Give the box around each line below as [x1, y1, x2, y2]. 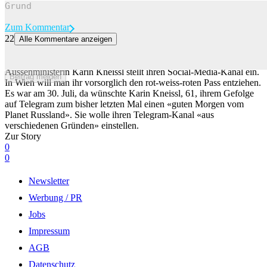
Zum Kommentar [5, 21, 70, 32]
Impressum [29, 225, 70, 236]
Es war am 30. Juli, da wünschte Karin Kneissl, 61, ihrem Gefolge [5, 88, 254, 98]
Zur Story [5, 131, 41, 141]
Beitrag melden [10, 72, 61, 81]
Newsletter [29, 175, 69, 186]
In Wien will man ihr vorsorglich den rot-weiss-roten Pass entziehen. [5, 77, 261, 88]
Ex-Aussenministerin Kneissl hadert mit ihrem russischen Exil [5, 45, 237, 55]
